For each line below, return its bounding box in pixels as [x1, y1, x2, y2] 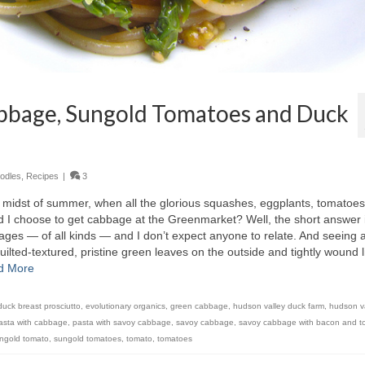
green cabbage [170, 301, 228, 311]
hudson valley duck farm [233, 301, 324, 311]
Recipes [26, 171, 59, 182]
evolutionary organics [86, 301, 165, 311]
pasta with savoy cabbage [73, 318, 171, 328]
